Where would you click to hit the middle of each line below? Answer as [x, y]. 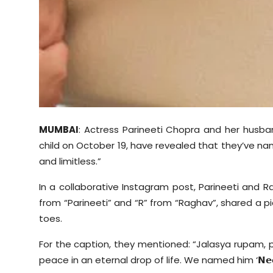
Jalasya [214, 244]
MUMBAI [59, 130]
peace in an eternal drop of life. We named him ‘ [148, 260]
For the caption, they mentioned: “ [118, 244]
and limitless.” [70, 161]
